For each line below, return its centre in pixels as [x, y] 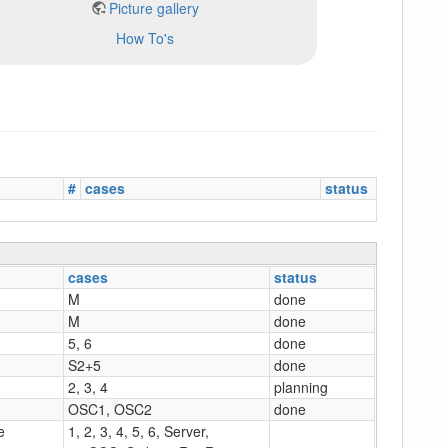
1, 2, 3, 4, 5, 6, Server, [138, 430]
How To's [144, 37]
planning [301, 386]
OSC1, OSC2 [110, 408]
